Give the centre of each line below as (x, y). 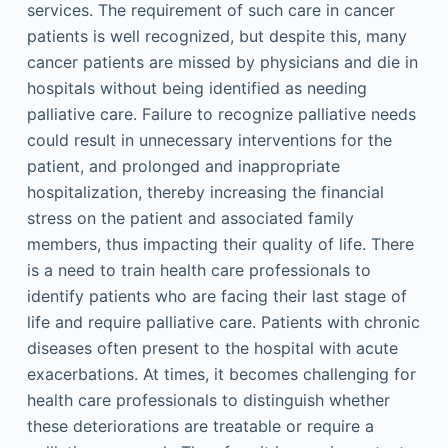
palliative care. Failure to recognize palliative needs (221, 114)
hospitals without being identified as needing (196, 88)
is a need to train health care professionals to (198, 270)
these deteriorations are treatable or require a (200, 426)
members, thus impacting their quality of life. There (220, 244)
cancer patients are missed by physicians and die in (222, 62)
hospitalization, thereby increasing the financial (205, 192)
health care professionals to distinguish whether (208, 400)
